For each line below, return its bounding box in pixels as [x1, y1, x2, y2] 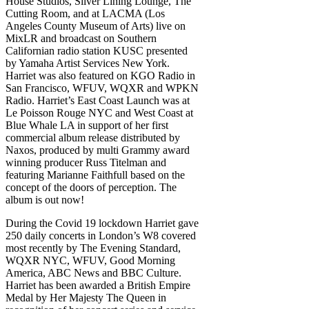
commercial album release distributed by [6, 132, 180, 144]
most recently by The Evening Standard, [6, 242, 181, 255]
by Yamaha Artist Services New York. [6, 57, 170, 70]
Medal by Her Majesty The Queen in [6, 292, 166, 304]
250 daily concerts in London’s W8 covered [6, 230, 196, 242]
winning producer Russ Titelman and [6, 157, 166, 169]
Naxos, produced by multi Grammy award [6, 144, 190, 157]
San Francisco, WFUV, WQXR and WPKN [6, 82, 199, 94]
